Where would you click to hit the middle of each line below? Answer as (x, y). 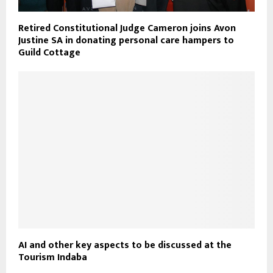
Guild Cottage (49, 52)
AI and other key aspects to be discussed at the (125, 246)
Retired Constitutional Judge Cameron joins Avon (127, 28)
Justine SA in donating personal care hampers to (126, 40)
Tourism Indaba (53, 258)
